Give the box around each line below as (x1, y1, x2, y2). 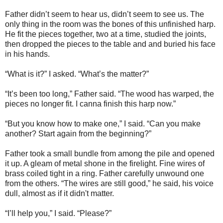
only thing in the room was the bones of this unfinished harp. (5, 19, 216, 28)
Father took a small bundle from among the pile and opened (5, 149, 215, 158)
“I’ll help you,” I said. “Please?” (5, 209, 111, 218)
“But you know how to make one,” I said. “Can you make (5, 119, 201, 128)
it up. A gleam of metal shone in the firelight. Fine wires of (5, 159, 205, 168)
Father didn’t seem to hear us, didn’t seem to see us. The (5, 9, 204, 18)
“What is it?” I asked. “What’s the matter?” (5, 69, 149, 78)
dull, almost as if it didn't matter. (5, 189, 114, 198)
